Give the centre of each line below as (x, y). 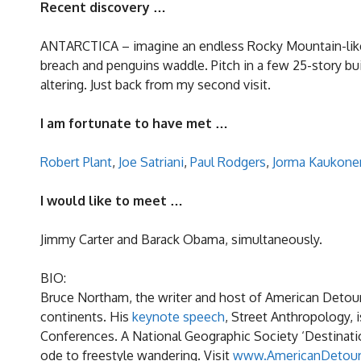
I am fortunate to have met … (134, 124)
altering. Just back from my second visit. (156, 85)
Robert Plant (76, 162)
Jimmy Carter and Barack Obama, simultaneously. (181, 240)
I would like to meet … (112, 201)
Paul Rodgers (228, 162)
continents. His (86, 317)
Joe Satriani (151, 162)
